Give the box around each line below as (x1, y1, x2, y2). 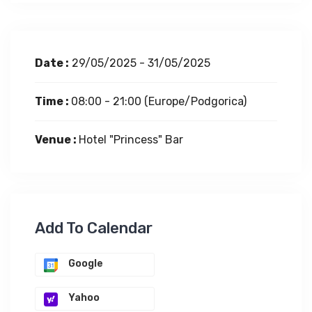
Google (68, 258, 103, 270)
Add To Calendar (35, 219, 153, 238)
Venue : (35, 133, 79, 147)
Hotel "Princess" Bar (79, 133, 183, 147)
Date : (35, 56, 69, 70)
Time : (35, 95, 71, 109)
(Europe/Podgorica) (144, 95, 247, 109)
